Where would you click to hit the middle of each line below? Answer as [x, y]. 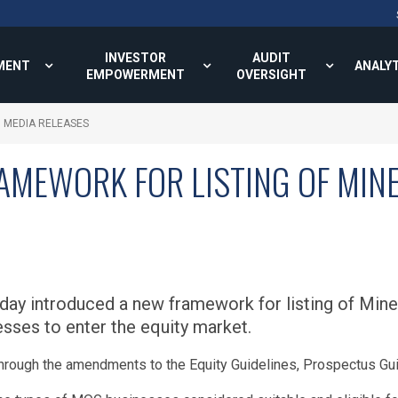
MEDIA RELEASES [46, 123]
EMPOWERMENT [135, 75]
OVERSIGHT [271, 75]
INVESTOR [135, 58]
